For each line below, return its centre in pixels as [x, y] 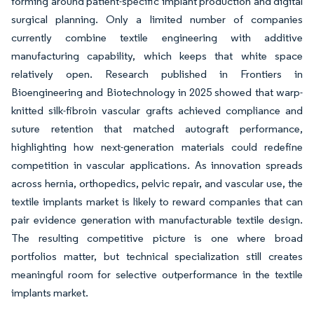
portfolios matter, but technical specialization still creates [157, 256]
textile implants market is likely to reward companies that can [157, 201]
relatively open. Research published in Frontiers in [157, 74]
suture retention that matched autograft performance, [157, 128]
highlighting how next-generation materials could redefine [157, 146]
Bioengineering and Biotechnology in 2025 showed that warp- [157, 92]
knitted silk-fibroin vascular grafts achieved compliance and [157, 110]
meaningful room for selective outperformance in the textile [157, 274]
